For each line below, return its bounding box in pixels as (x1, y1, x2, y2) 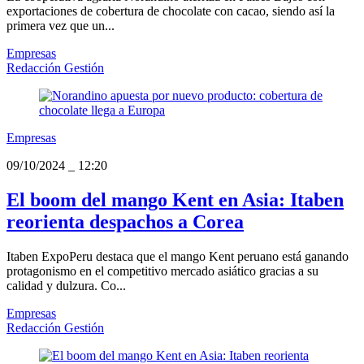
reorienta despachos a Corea (6, 211, 244, 233)
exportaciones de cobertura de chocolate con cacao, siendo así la (6, 4, 335, 19)
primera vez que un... (6, 19, 115, 33)
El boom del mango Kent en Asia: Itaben (6, 189, 344, 211)
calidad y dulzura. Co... (6, 278, 126, 292)
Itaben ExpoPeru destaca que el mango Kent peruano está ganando (6, 249, 349, 263)
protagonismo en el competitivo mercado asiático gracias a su (6, 263, 318, 278)
